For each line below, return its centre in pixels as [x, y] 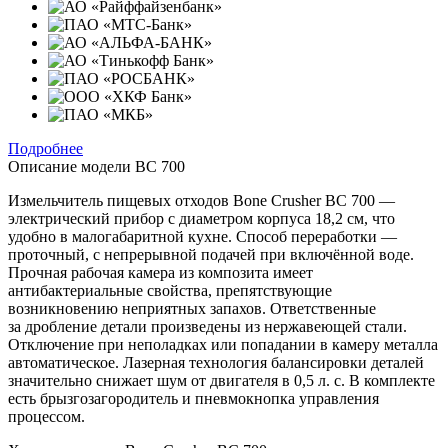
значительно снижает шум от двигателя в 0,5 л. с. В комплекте [221, 380]
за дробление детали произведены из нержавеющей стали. [207, 326]
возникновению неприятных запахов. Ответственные [192, 308]
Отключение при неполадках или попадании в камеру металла [223, 344]
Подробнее [45, 148]
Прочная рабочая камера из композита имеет [160, 272]
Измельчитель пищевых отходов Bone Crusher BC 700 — [201, 200]
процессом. [46, 416]
